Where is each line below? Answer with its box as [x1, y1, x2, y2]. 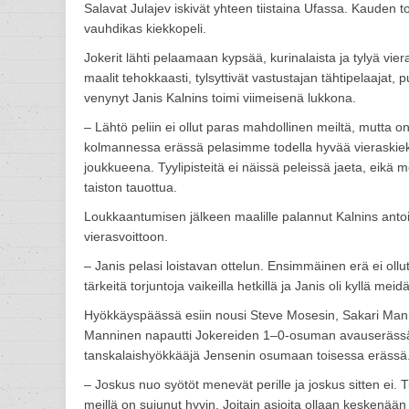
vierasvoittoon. [84, 229, 168, 244]
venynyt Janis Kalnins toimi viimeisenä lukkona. [84, 90, 356, 105]
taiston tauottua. [84, 180, 177, 194]
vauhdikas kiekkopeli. [84, 21, 206, 36]
